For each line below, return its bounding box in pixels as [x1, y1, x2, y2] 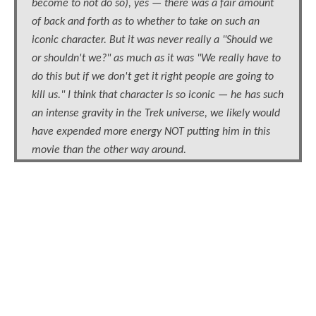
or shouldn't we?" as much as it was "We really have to [32, 53, 281, 65]
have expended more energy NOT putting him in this [32, 126, 270, 138]
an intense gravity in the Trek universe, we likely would [32, 108, 280, 120]
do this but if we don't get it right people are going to [32, 71, 274, 83]
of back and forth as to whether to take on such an [32, 16, 260, 28]
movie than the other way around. [32, 145, 186, 157]
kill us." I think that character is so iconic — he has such [32, 90, 284, 102]
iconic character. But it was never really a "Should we [32, 35, 273, 47]
